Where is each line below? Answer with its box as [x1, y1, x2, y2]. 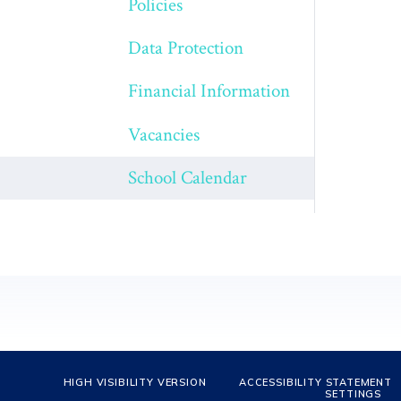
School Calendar [128, 165, 248, 190]
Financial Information [128, 79, 291, 104]
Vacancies [128, 122, 200, 147]
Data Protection [128, 36, 244, 61]
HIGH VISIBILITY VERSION [63, 376, 207, 389]
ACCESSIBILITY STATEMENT [238, 376, 392, 389]
